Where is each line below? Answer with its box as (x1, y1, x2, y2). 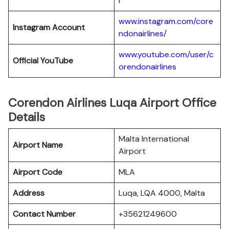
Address (13, 188, 44, 198)
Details (8, 109, 45, 125)
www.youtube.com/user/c (119, 49, 214, 60)
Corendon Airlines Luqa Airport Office (8, 95, 216, 110)
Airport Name (13, 140, 63, 150)
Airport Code (13, 167, 62, 177)
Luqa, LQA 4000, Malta (119, 188, 205, 198)
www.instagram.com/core (119, 16, 213, 27)
